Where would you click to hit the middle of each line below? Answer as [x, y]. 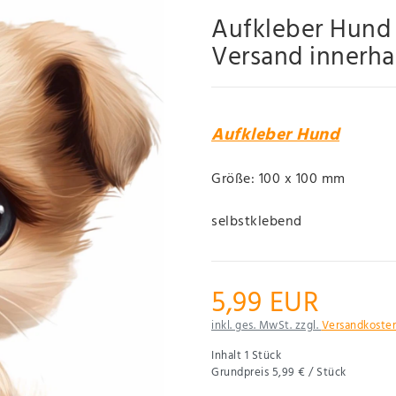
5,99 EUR [265, 304]
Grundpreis [242, 373]
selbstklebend [257, 222]
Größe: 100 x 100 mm [278, 180]
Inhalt [228, 356]
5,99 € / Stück [309, 373]
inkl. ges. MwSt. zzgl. [267, 326]
